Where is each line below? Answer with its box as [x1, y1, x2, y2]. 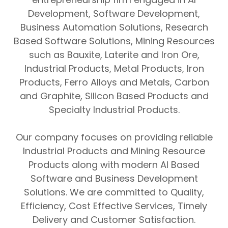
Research [165, 21, 208, 34]
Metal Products [113, 62, 182, 75]
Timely [178, 199, 207, 212]
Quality [170, 186, 202, 198]
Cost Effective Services [69, 199, 173, 212]
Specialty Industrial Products [48, 103, 178, 116]
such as [28, 48, 67, 61]
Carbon [174, 76, 209, 89]
